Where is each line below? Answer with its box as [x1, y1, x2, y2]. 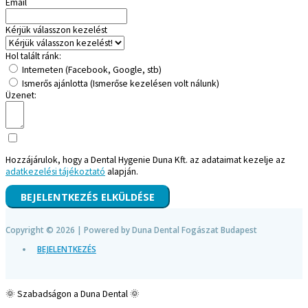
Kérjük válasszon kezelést [5, 23, 107, 36]
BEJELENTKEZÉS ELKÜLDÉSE [21, 189, 155, 203]
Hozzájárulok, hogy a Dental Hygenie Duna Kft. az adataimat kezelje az [5, 154, 285, 166]
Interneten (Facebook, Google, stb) [22, 63, 162, 76]
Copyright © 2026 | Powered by [5, 224, 132, 236]
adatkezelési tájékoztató [5, 166, 105, 178]
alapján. [105, 166, 138, 178]
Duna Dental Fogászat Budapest [132, 224, 257, 236]
